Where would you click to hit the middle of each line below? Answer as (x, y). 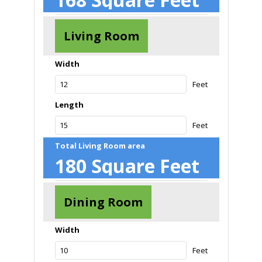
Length (69, 105)
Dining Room (103, 202)
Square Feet (145, 166)
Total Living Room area (100, 146)
